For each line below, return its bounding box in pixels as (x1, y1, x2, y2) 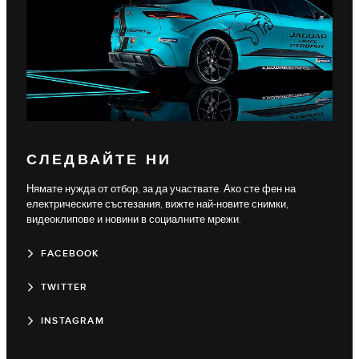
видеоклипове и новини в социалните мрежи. (26, 212, 241, 226)
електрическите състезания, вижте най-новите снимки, (26, 197, 288, 211)
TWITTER (41, 280, 88, 293)
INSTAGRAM (41, 314, 104, 327)
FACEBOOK (41, 247, 99, 260)
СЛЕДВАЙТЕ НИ (26, 151, 171, 170)
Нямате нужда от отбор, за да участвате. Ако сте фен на (26, 182, 296, 196)
